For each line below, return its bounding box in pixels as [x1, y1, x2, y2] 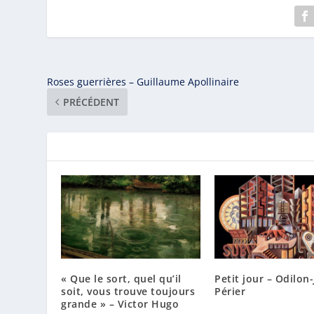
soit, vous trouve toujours [61, 285, 196, 299]
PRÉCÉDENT [63, 95, 120, 109]
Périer [214, 285, 245, 299]
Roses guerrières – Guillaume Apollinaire [47, 74, 240, 88]
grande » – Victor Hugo [61, 297, 179, 311]
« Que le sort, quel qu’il [61, 272, 182, 286]
